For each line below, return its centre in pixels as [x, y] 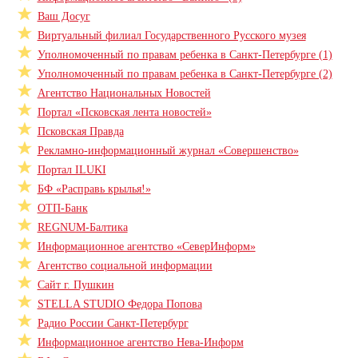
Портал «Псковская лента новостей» [124, 112]
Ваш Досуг [64, 16]
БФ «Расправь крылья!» [94, 189]
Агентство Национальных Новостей [124, 93]
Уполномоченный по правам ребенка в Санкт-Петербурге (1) [185, 55]
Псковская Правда [80, 131]
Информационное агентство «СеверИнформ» [146, 247]
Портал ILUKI [72, 170]
